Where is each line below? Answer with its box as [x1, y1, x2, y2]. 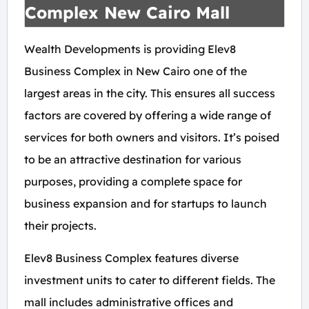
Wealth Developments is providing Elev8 [24, 42, 236, 56]
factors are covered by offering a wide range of [24, 108, 271, 122]
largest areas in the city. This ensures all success [24, 86, 275, 100]
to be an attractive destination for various [24, 152, 241, 166]
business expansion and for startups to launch [24, 197, 267, 210]
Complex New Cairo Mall [25, 2, 230, 23]
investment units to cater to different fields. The [24, 273, 275, 287]
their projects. [24, 219, 97, 232]
